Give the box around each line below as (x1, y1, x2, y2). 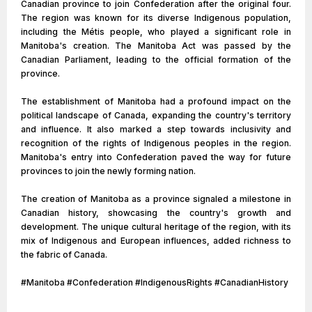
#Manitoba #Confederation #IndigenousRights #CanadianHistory (21, 277, 288, 288)
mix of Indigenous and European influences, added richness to (21, 235, 291, 246)
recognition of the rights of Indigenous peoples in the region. (21, 138, 291, 148)
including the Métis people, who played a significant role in (21, 26, 291, 37)
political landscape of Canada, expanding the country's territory (21, 110, 291, 120)
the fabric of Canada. (21, 249, 107, 260)
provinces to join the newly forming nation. (21, 166, 196, 176)
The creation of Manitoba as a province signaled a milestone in (21, 194, 291, 204)
